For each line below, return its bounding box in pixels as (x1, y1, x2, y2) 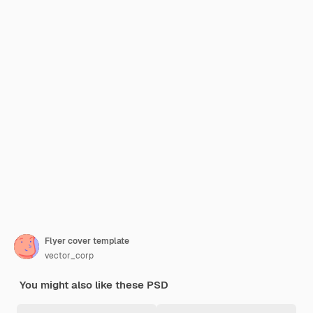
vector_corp (45, 250, 94, 261)
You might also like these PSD (20, 278, 168, 291)
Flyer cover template (45, 235, 129, 247)
